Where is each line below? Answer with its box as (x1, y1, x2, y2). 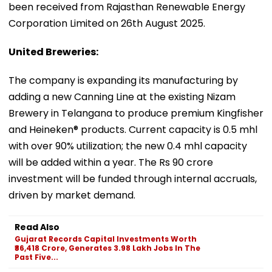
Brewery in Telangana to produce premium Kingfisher (8, 106, 263, 120)
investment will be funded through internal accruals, (8, 171, 257, 186)
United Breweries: (8, 44, 98, 59)
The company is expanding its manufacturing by (8, 73, 238, 87)
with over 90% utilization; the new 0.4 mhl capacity (8, 138, 247, 153)
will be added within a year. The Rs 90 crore (8, 155, 213, 169)
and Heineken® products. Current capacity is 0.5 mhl (8, 122, 257, 137)
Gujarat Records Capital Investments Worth (15, 233, 197, 244)
